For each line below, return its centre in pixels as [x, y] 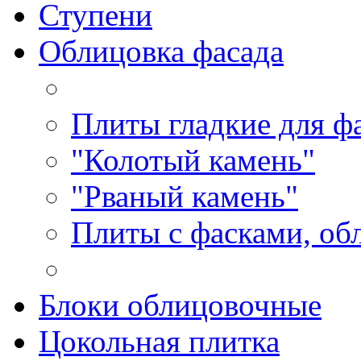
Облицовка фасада [161, 51]
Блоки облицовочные [180, 305]
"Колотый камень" [193, 160]
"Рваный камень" [185, 196]
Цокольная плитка [159, 341]
